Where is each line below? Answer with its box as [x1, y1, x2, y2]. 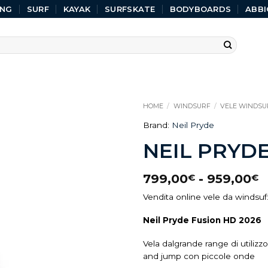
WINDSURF [173, 102, 211, 110]
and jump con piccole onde [143, 251, 255, 261]
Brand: [143, 120, 172, 130]
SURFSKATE [105, 4, 156, 14]
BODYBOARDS [169, 4, 232, 14]
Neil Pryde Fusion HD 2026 [143, 215, 261, 225]
